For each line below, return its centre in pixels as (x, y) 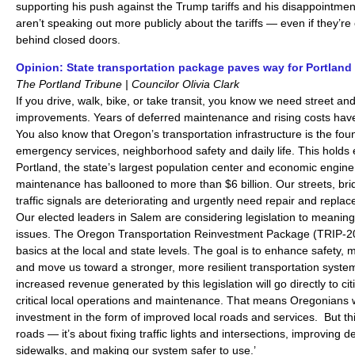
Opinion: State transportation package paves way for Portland (184, 67)
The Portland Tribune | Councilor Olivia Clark (128, 84)
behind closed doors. (68, 39)
